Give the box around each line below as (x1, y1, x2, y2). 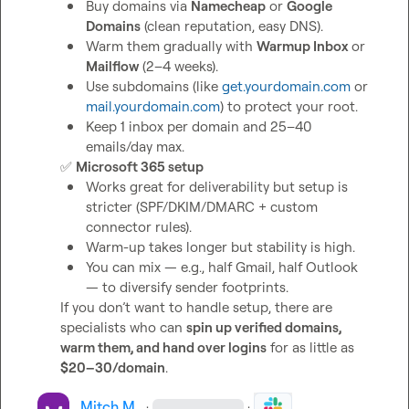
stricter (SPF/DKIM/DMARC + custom (86, 198, 319, 215)
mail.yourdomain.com (86, 98, 221, 115)
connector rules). (86, 218, 193, 236)
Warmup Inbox (257, 37, 349, 55)
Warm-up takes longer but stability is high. (86, 238, 356, 256)
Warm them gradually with (86, 37, 257, 55)
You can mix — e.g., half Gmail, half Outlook (86, 258, 359, 276)
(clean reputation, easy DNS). (141, 17, 324, 35)
